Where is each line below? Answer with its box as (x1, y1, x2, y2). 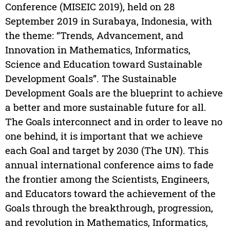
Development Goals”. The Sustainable (5, 72, 177, 85)
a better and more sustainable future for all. (5, 101, 206, 114)
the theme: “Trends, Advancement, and (5, 29, 183, 42)
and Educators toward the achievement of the (5, 187, 216, 200)
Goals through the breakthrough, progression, (5, 201, 213, 215)
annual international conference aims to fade (5, 158, 214, 171)
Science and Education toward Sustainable (5, 57, 202, 71)
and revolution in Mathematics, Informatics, (5, 216, 208, 229)
